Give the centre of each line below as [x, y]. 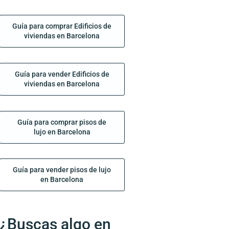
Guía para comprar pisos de [62, 122]
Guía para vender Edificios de [62, 74]
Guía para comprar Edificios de [62, 26]
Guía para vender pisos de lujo [62, 170]
